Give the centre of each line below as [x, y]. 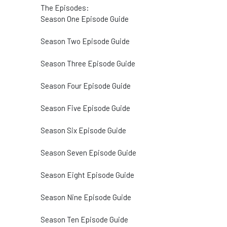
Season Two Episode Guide [85, 41]
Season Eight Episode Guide [87, 175]
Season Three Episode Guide [88, 63]
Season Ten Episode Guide [84, 219]
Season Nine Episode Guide [86, 197]
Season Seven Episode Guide [88, 153]
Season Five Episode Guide [85, 108]
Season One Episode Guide [85, 19]
